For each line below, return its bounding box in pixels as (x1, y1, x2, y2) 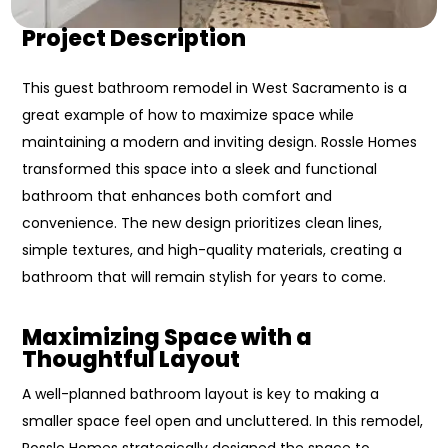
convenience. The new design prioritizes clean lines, (22, 212, 383, 233)
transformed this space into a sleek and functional (22, 158, 378, 179)
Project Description (22, 22, 247, 54)
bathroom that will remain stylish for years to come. (22, 266, 387, 287)
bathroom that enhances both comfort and (22, 185, 333, 206)
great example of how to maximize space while (22, 104, 355, 125)
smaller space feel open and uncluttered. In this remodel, (22, 410, 424, 431)
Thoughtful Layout (22, 343, 241, 375)
